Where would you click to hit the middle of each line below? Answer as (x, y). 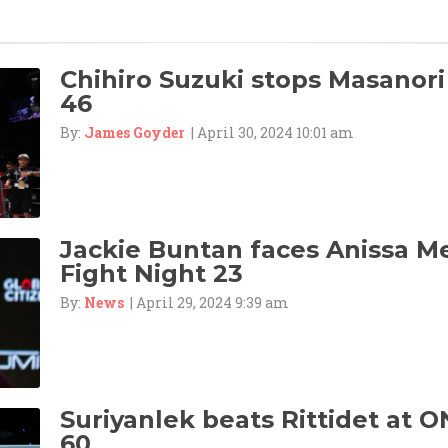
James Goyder (134, 133)
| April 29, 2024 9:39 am (206, 303)
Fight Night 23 (151, 274)
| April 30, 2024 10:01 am (269, 133)
